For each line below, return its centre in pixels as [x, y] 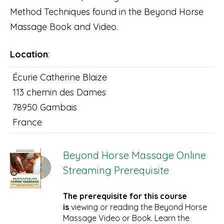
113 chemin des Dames [59, 92]
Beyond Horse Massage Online [134, 155]
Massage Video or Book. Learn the [126, 218]
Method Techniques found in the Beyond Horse [107, 11]
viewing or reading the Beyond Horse [139, 207]
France [27, 122]
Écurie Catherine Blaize [60, 77]
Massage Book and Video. [64, 26]
